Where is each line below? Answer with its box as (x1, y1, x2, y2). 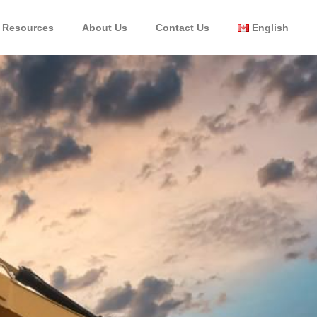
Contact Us (155, 22, 209, 33)
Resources (1, 22, 54, 33)
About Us (81, 22, 127, 33)
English (251, 22, 289, 33)
